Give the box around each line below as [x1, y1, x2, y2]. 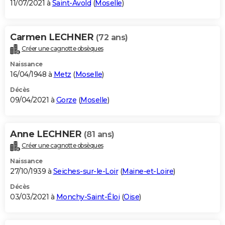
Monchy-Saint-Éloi [56, 192, 120, 202]
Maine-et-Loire [122, 167, 173, 176]
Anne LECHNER [10, 129, 84, 140]
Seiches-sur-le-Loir [53, 167, 118, 176]
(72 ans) [95, 33, 128, 43]
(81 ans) [83, 130, 115, 140]
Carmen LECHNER [10, 32, 96, 43]
